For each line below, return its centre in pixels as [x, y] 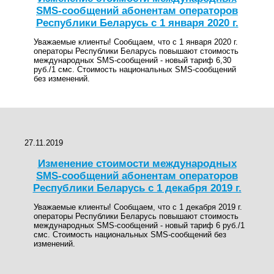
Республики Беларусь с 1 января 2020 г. [137, 23]
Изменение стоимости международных [137, 163]
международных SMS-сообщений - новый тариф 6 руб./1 [139, 226]
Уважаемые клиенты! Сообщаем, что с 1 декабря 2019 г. [138, 207]
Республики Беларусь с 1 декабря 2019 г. [137, 188]
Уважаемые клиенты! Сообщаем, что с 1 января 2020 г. [136, 42]
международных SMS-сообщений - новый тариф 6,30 [132, 60]
